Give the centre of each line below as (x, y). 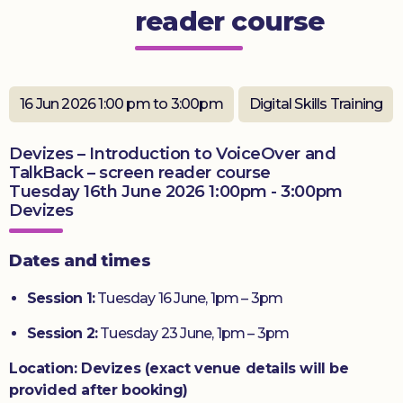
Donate (49, 24)
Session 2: (62, 333)
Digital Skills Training (316, 104)
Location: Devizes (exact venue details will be (179, 368)
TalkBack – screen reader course (140, 172)
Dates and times (80, 260)
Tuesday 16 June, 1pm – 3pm (189, 298)
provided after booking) (99, 390)
